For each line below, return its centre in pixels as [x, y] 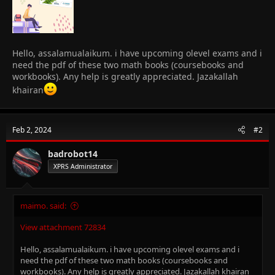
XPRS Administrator [83, 166]
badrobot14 [73, 153]
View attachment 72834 [63, 227]
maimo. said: [43, 205]
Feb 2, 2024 [32, 130]
